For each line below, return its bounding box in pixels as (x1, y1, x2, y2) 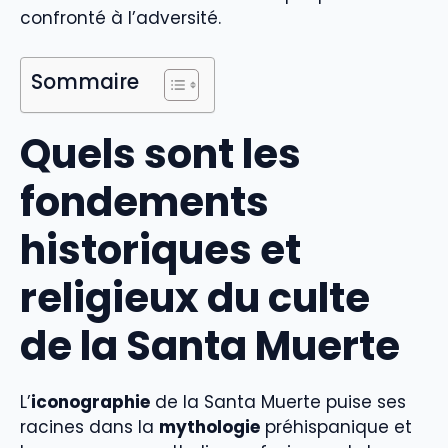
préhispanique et (260, 414, 412, 439)
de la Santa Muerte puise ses (150, 389, 406, 414)
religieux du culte (20, 269, 370, 326)
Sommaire (31, 67, 139, 96)
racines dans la (20, 414, 159, 439)
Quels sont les (20, 125, 301, 182)
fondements (20, 173, 269, 230)
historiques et (20, 221, 301, 278)
